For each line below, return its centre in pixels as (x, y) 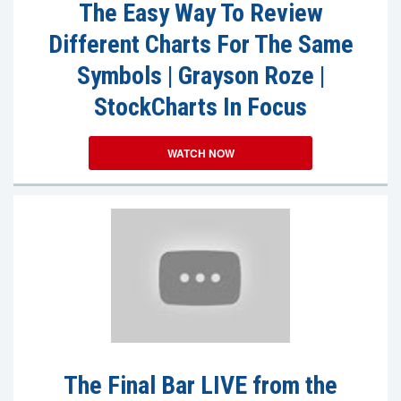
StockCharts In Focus (200, 107)
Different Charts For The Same (200, 44)
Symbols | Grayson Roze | (200, 76)
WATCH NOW (200, 153)
